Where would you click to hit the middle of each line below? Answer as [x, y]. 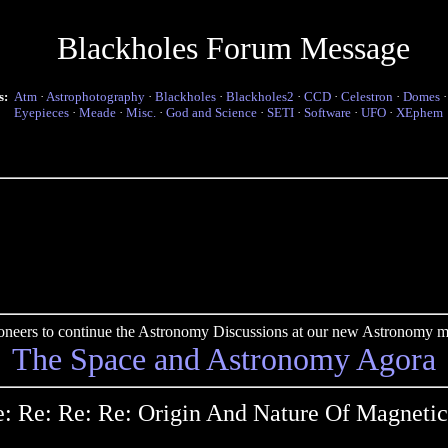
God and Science [211, 112]
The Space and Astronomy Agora [224, 359]
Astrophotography [95, 96]
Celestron [367, 96]
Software [327, 112]
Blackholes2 [260, 96]
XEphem [419, 112]
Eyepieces [41, 112]
